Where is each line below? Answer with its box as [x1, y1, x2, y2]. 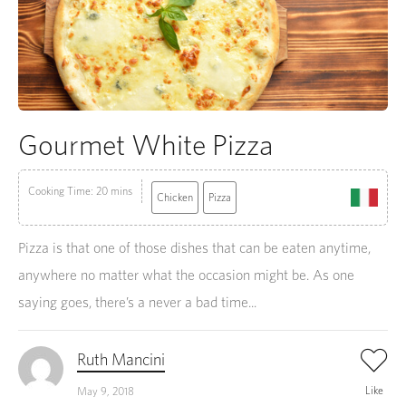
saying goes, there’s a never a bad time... [18, 294, 256, 312]
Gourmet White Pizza [18, 127, 273, 163]
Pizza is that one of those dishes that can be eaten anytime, [18, 239, 371, 257]
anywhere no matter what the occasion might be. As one [18, 266, 354, 285]
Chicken [157, 190, 193, 205]
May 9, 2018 [77, 384, 134, 399]
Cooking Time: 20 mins [28, 184, 132, 198]
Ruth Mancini [77, 350, 165, 370]
